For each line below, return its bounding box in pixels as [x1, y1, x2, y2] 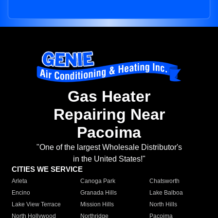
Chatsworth [149, 178, 180, 185]
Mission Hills [80, 201, 114, 208]
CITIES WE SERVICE [12, 165, 83, 174]
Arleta [12, 178, 27, 185]
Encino [12, 189, 30, 197]
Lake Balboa [149, 189, 183, 197]
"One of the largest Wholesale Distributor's [36, 143, 182, 152]
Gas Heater [68, 88, 150, 106]
